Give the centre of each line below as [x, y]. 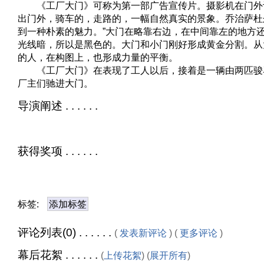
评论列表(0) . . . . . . [66, 233]
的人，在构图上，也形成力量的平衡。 [98, 57]
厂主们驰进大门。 [55, 83]
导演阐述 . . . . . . [58, 105]
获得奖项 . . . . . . [58, 151]
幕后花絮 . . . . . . [59, 255]
